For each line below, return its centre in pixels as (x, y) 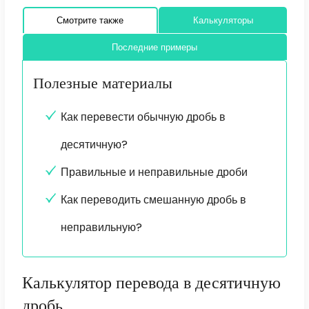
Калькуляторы (223, 21)
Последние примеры (155, 48)
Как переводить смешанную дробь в (153, 200)
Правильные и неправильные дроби (154, 172)
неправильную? (101, 228)
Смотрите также (90, 21)
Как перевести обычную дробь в (143, 117)
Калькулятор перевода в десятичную (151, 282)
